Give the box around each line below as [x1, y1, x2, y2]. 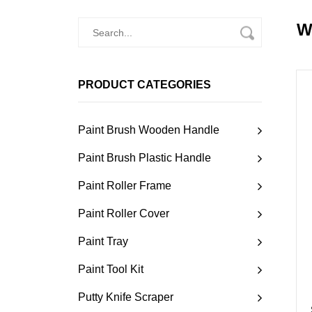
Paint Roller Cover [78, 208, 169, 220]
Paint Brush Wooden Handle [78, 124, 219, 136]
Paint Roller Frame [78, 180, 171, 192]
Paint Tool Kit [78, 263, 143, 276]
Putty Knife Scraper [78, 291, 173, 304]
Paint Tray [78, 235, 128, 248]
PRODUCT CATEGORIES [78, 79, 211, 91]
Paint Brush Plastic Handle [78, 152, 211, 164]
